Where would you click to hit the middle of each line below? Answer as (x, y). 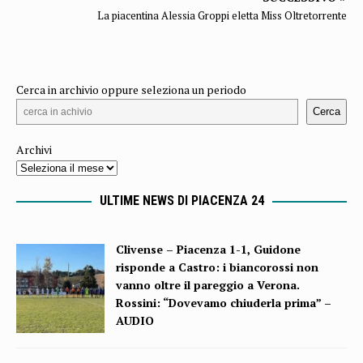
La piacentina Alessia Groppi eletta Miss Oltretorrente (222, 15)
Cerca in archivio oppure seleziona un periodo (131, 89)
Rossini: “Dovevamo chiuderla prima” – (224, 302)
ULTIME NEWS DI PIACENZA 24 (181, 200)
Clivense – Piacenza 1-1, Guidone (209, 249)
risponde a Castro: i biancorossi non (218, 267)
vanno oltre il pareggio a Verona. (208, 284)
